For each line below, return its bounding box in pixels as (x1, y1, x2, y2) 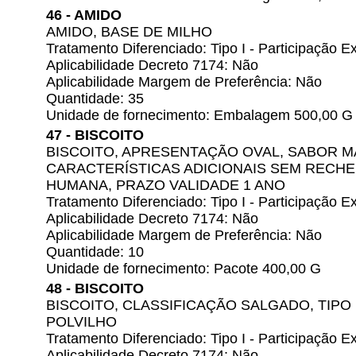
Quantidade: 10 (46, 244, 144, 260)
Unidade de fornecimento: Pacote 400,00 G (46, 261, 321, 277)
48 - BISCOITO (46, 281, 144, 296)
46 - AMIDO (46, 7, 122, 23)
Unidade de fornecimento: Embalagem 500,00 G (46, 107, 353, 123)
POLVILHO (46, 314, 117, 330)
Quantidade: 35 (46, 91, 144, 106)
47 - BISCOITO (46, 127, 144, 143)
